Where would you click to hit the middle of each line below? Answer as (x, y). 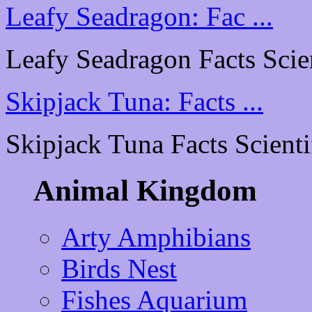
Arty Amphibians (156, 237)
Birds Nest (119, 269)
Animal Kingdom (145, 191)
